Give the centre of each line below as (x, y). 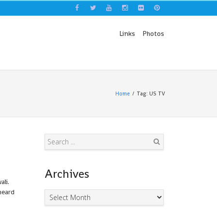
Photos (153, 33)
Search (158, 156)
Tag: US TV (151, 93)
